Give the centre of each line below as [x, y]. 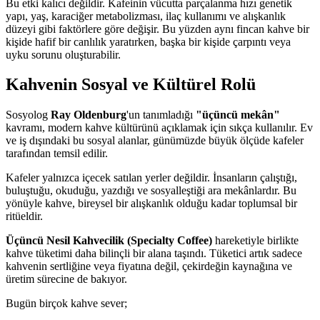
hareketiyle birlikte [255, 241]
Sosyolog [28, 115]
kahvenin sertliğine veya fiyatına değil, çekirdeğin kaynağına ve [149, 266]
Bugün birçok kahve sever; [66, 304]
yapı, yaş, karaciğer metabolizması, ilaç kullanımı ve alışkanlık [146, 16]
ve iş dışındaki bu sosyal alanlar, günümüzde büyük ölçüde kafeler [155, 141]
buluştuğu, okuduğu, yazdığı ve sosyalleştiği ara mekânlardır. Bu [151, 191]
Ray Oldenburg [89, 115]
